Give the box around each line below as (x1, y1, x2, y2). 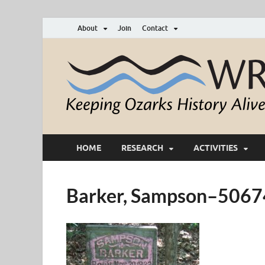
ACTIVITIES (193, 143, 238, 153)
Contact (142, 23, 168, 33)
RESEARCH (121, 143, 163, 153)
